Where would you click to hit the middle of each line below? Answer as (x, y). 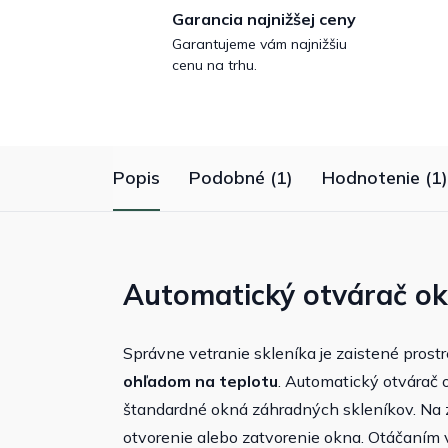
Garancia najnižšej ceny (264, 19)
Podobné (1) (241, 178)
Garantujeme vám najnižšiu (259, 44)
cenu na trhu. (214, 65)
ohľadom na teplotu (200, 381)
